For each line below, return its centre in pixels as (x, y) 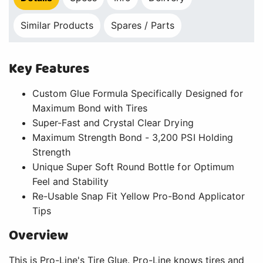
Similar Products (57, 25)
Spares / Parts (143, 25)
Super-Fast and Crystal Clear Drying (113, 122)
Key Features (49, 69)
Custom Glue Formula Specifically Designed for (138, 93)
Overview (39, 235)
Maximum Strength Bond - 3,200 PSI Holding (133, 137)
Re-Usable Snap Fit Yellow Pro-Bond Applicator (139, 196)
